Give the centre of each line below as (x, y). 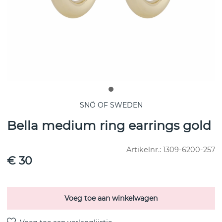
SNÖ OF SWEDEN (111, 105)
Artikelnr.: (145, 150)
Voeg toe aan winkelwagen (111, 198)
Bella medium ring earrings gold (109, 126)
